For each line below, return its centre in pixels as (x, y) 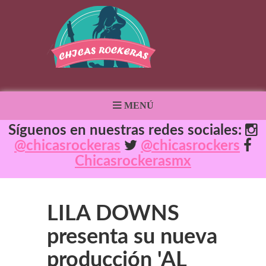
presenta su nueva (132, 237)
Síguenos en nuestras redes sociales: (127, 131)
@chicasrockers (190, 146)
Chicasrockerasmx (133, 161)
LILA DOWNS (113, 214)
